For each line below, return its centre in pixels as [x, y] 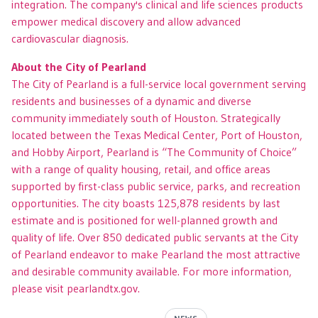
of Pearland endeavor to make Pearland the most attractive [156, 254]
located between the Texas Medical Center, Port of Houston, [157, 135]
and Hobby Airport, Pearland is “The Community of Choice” [154, 152]
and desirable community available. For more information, [152, 271]
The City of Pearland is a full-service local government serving [159, 83]
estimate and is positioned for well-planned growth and [144, 220]
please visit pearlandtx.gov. [76, 288]
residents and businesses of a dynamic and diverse [131, 100]
